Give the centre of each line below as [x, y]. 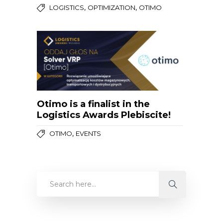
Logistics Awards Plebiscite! [105, 115]
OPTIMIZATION [111, 8]
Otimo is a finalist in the [93, 104]
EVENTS [88, 134]
